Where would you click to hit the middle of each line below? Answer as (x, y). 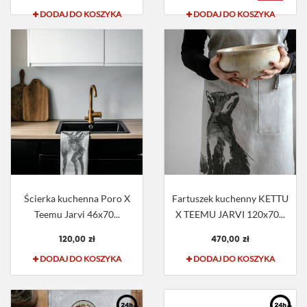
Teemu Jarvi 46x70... (77, 214)
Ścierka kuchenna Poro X (77, 199)
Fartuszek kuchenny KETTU (230, 199)
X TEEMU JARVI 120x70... (230, 214)
